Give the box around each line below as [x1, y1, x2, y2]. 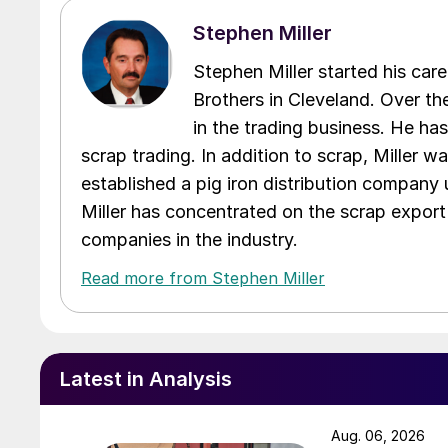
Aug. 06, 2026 [331, 426, 425, 444]
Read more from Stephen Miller [81, 267, 325, 288]
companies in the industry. [81, 228, 298, 250]
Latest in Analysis [60, 366, 232, 391]
